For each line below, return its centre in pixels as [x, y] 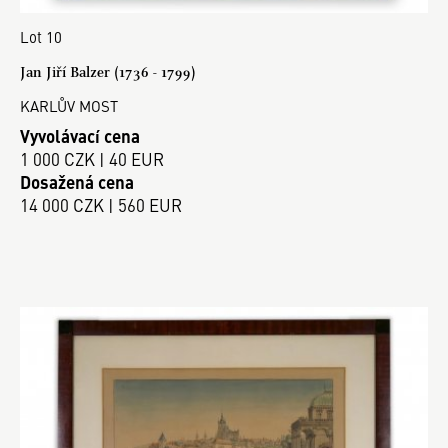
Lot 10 [41, 36]
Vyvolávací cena [80, 136]
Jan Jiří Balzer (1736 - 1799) [108, 71]
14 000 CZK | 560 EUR [101, 205]
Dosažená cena [77, 182]
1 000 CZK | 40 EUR [92, 159]
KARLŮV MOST [69, 105]
